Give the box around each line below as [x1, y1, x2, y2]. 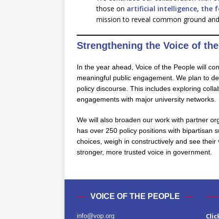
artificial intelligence [127, 4, 197, 13]
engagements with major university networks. [77, 95, 216, 103]
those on [96, 4, 127, 13]
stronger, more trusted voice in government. [77, 148, 212, 156]
